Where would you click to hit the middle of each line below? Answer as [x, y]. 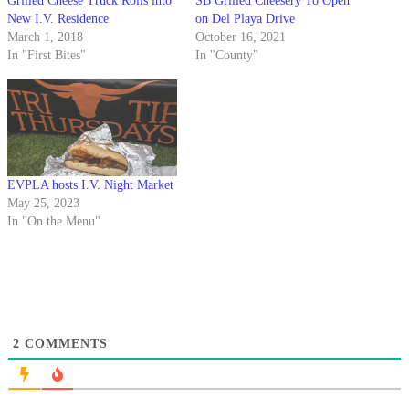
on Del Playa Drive [245, 19]
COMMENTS [64, 344]
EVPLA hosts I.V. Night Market [90, 185]
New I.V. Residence [58, 19]
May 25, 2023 [43, 204]
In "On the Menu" [54, 222]
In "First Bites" [47, 56]
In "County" [227, 56]
